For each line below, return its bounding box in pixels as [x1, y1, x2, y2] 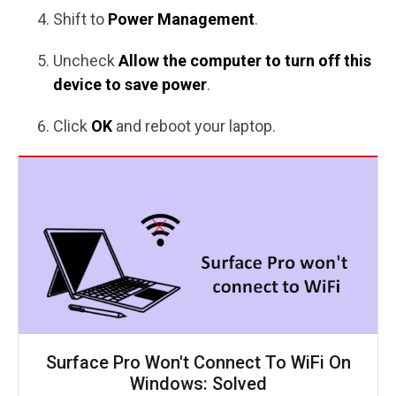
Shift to [53, 10, 108, 29]
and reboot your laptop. [112, 117, 276, 136]
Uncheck [53, 51, 118, 71]
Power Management [108, 10, 255, 29]
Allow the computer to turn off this [118, 51, 371, 71]
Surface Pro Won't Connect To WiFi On [45, 352, 351, 374]
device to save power [53, 75, 207, 95]
